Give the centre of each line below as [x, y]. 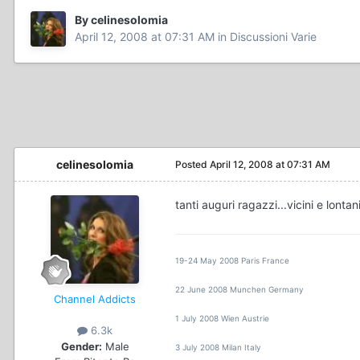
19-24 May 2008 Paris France [232, 261]
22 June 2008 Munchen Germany [239, 290]
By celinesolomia [121, 20]
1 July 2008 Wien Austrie [222, 319]
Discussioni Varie [273, 37]
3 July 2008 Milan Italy [218, 348]
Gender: [81, 346]
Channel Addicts [95, 299]
